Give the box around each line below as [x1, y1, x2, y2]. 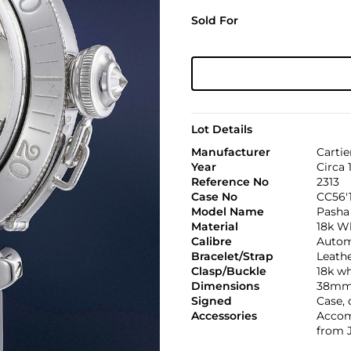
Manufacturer [190, 145, 270, 159]
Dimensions [190, 279, 259, 293]
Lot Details [190, 122, 252, 136]
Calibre [190, 234, 232, 248]
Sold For [190, 13, 238, 27]
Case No [190, 190, 237, 204]
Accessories [190, 309, 257, 323]
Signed [190, 294, 232, 308]
